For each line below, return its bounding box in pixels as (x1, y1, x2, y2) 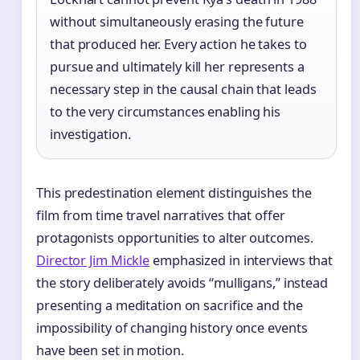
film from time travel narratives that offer (36, 207, 285, 225)
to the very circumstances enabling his (50, 103, 281, 121)
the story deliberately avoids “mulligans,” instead (36, 274, 328, 292)
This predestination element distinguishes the (36, 184, 312, 202)
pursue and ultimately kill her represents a (50, 58, 305, 76)
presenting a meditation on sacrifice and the (36, 297, 303, 315)
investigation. (50, 125, 131, 144)
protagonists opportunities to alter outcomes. (36, 229, 313, 247)
